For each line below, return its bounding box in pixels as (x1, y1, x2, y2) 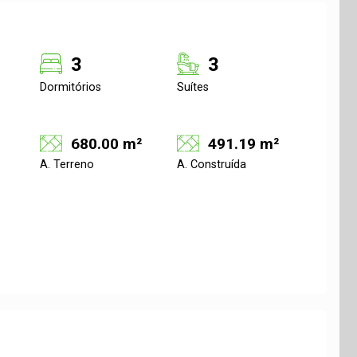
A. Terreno (40, 158, 94, 171)
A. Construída (177, 158, 246, 171)
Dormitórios (40, 80, 101, 94)
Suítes (177, 80, 209, 94)
